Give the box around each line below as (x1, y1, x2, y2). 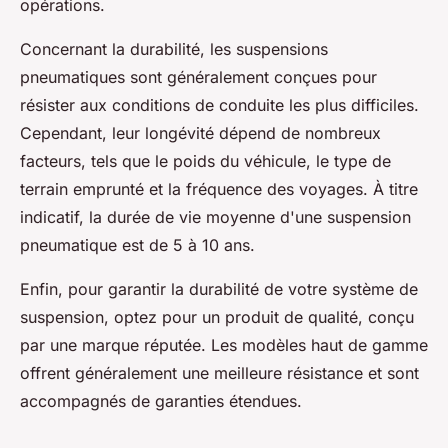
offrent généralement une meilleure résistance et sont (20, 362, 419, 383)
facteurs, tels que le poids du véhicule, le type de (20, 150, 391, 171)
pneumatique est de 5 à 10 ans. (20, 234, 255, 255)
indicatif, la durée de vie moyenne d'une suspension (20, 206, 411, 227)
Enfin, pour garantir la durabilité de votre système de (20, 278, 418, 299)
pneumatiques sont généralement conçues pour (20, 66, 377, 87)
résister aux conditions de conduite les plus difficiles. (20, 94, 419, 115)
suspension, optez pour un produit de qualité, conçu (20, 306, 414, 327)
